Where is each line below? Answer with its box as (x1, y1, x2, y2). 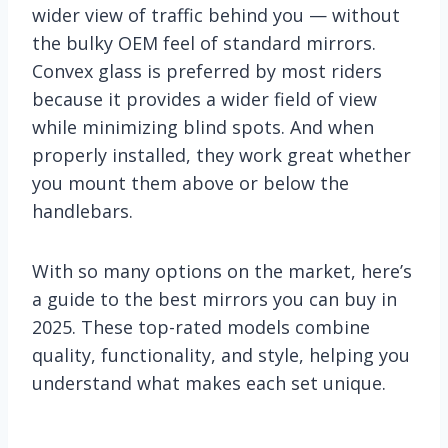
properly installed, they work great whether (32, 142, 411, 167)
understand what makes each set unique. (32, 370, 386, 395)
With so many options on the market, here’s (32, 258, 412, 283)
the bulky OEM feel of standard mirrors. (32, 30, 376, 55)
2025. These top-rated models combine (32, 314, 370, 339)
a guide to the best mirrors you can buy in (32, 286, 397, 311)
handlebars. (32, 198, 133, 223)
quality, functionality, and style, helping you (32, 342, 410, 367)
